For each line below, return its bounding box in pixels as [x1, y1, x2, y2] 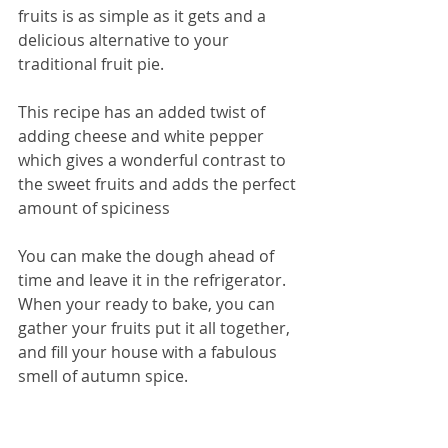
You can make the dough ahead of [18, 245, 278, 268]
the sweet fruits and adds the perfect [18, 173, 300, 196]
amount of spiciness [18, 197, 174, 220]
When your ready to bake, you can [18, 293, 279, 316]
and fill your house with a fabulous [18, 341, 281, 364]
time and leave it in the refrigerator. [18, 269, 290, 292]
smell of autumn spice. [18, 365, 192, 388]
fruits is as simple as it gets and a [18, 5, 270, 28]
